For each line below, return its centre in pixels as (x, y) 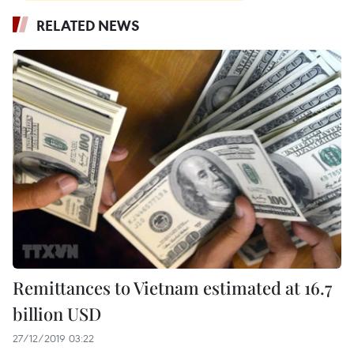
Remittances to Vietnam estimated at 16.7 (172, 288)
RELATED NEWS (88, 25)
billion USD (57, 314)
